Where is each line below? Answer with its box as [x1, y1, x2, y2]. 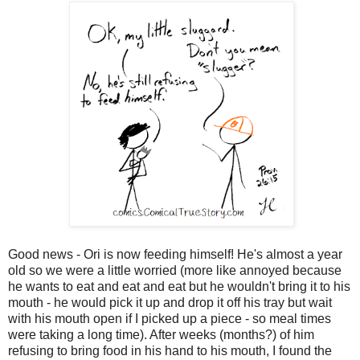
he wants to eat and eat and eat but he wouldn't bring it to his [8, 280, 350, 294]
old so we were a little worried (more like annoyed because [8, 264, 342, 278]
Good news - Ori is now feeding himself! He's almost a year [8, 247, 342, 262]
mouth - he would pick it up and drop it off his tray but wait [8, 296, 332, 310]
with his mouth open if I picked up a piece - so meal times [8, 312, 331, 326]
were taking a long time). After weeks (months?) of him [8, 328, 314, 342]
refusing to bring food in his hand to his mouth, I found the [8, 344, 332, 358]
